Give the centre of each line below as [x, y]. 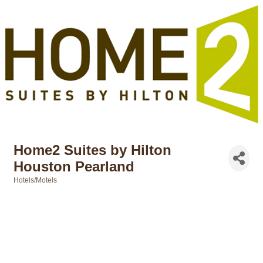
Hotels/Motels [35, 180]
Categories [31, 188]
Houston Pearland [74, 166]
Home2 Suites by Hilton [92, 150]
